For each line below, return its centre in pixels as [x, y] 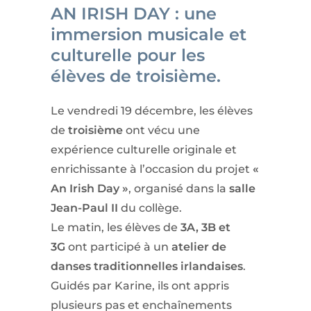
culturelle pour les [127, 55]
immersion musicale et [148, 34]
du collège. [151, 208]
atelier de [199, 247]
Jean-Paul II [85, 208]
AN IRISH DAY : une [133, 14]
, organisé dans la [178, 188]
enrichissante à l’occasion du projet [151, 169]
